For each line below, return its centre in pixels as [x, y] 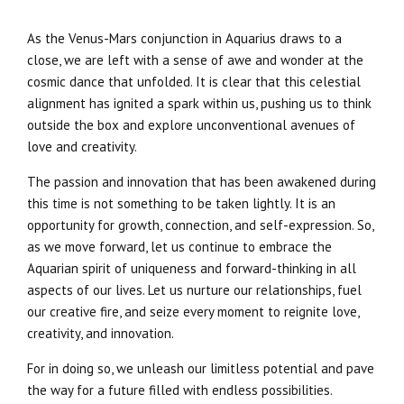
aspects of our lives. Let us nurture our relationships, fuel [194, 289]
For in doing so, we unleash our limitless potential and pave [201, 368]
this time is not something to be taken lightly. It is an [181, 203]
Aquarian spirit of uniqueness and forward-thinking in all [192, 268]
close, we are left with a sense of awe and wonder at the [195, 60]
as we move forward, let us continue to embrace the [179, 246]
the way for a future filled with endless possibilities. [180, 390]
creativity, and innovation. [101, 333]
